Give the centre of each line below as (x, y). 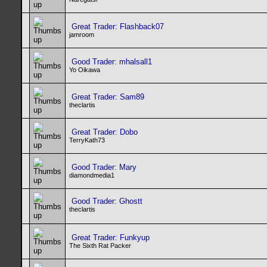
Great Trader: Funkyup (111, 237)
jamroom (82, 35)
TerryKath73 (87, 140)
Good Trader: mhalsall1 (112, 62)
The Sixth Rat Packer (100, 246)
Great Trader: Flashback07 (118, 27)
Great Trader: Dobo (105, 132)
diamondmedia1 (92, 175)
